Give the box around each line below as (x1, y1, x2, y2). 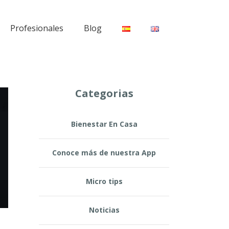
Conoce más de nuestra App (52, 148, 156, 157)
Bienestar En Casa (71, 119, 138, 129)
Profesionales (10, 22, 63, 34)
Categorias (75, 86, 133, 100)
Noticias (88, 205, 120, 215)
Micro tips (85, 176, 123, 186)
